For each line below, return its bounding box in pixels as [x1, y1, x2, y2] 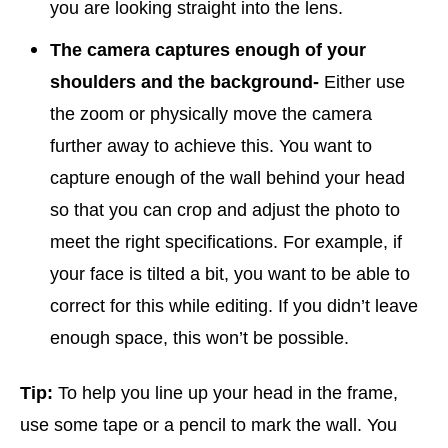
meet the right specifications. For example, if [50, 232, 402, 252]
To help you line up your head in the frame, [53, 383, 398, 403]
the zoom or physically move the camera [50, 104, 372, 124]
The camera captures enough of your [50, 40, 366, 60]
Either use [319, 72, 405, 92]
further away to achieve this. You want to [50, 136, 372, 156]
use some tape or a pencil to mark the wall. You [20, 415, 397, 435]
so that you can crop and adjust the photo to [50, 200, 400, 220]
